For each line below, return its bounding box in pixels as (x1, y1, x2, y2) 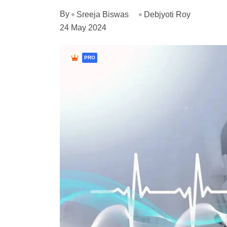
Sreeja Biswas (77, 10, 129, 19)
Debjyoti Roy (144, 10, 191, 19)
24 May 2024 (60, 23, 106, 32)
